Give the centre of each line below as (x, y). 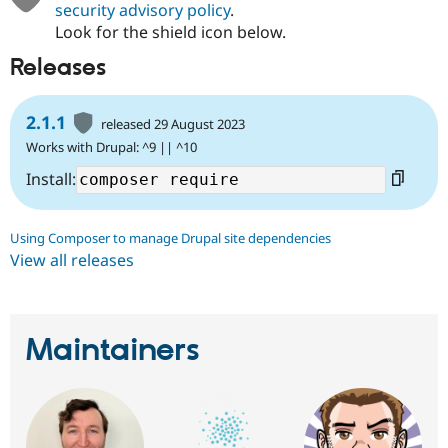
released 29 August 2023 (173, 124)
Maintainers (113, 351)
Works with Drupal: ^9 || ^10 (111, 147)
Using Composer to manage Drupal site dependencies (170, 238)
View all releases (72, 260)
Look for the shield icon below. (170, 31)
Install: (51, 179)
